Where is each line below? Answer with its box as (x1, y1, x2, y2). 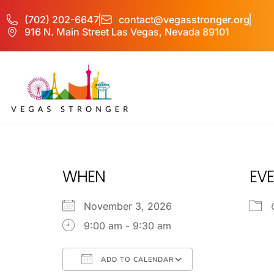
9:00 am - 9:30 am (84, 219, 171, 232)
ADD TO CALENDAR (98, 254, 174, 264)
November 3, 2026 (84, 199, 184, 212)
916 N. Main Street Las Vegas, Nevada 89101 (24, 26, 229, 38)
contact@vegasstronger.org (119, 13, 250, 26)
